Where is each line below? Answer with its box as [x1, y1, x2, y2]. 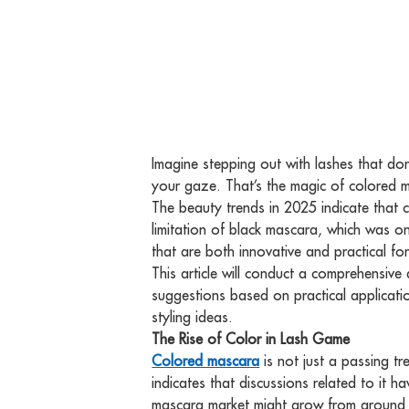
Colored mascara [152, 351, 260, 371]
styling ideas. [152, 308, 234, 327]
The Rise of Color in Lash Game [152, 330, 351, 349]
